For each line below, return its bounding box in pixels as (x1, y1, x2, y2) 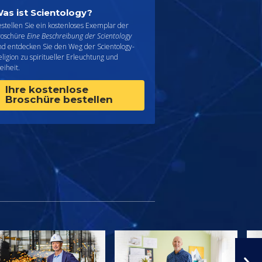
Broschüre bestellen (5, 93, 113, 105)
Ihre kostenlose (5, 83, 88, 95)
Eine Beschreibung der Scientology (27, 30, 132, 41)
